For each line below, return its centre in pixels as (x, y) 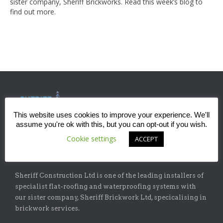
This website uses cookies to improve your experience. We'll (111, 115)
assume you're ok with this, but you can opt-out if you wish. (111, 124)
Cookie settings (92, 139)
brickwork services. (47, 208)
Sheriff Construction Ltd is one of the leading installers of (109, 175)
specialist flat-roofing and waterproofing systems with (106, 186)
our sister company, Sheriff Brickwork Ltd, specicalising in (111, 197)
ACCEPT (146, 139)
